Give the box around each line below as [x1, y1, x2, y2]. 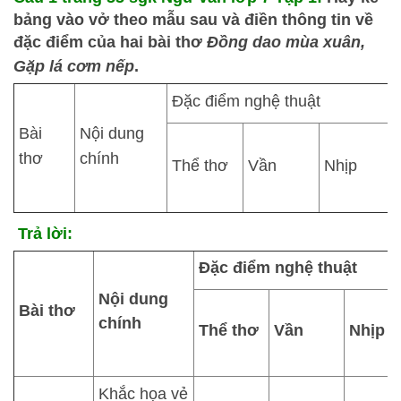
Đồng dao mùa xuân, [207, 33, 365, 51]
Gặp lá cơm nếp [13, 57, 134, 75]
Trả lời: [13, 225, 73, 243]
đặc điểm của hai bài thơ [13, 33, 207, 51]
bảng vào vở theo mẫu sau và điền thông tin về [13, 11, 373, 29]
